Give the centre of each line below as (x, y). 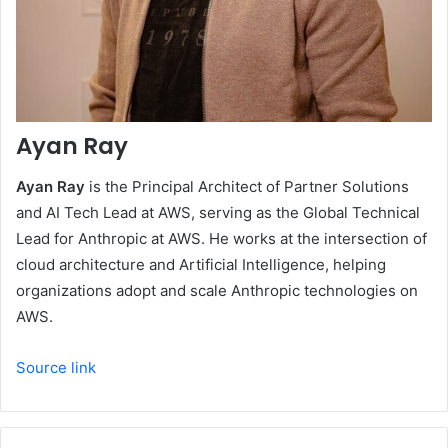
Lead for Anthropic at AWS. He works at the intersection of (221, 238)
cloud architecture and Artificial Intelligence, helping (201, 264)
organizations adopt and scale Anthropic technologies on (217, 290)
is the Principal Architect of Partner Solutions (247, 186)
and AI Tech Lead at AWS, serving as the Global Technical (218, 212)
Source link (56, 367)
